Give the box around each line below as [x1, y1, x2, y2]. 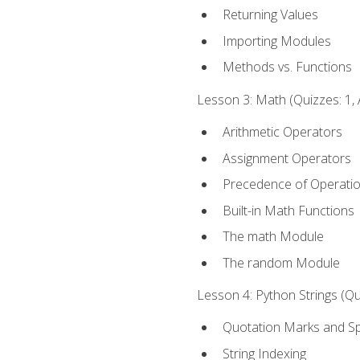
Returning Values [222, 6, 318, 24]
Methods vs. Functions [222, 58, 352, 76]
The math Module [222, 227, 324, 246]
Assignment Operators [222, 149, 351, 167]
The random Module [222, 253, 340, 272]
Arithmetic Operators [222, 123, 342, 141]
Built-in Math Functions [222, 201, 354, 219]
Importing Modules [222, 31, 331, 50]
